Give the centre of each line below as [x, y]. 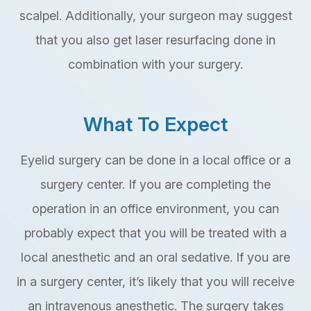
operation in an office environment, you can [155, 209]
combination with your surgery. [155, 65]
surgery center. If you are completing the [155, 185]
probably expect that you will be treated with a [155, 233]
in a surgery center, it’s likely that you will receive [155, 282]
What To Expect [155, 125]
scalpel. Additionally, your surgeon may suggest [155, 16]
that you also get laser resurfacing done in [155, 40]
